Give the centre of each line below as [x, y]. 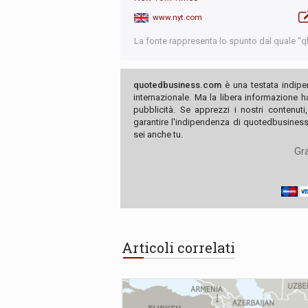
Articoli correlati [178, 248]
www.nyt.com [177, 18]
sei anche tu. [158, 135]
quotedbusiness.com [177, 85]
